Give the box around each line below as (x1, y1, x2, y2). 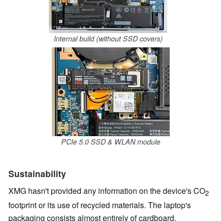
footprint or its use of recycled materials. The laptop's (8, 199, 191, 211)
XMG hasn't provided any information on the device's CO (8, 185, 205, 197)
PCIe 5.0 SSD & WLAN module (61, 137, 160, 147)
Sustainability (8, 167, 66, 180)
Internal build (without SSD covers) (53, 33, 163, 43)
